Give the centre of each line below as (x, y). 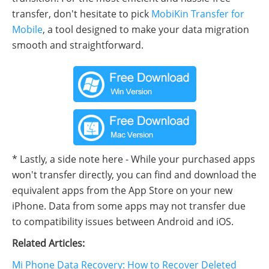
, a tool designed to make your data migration (146, 30)
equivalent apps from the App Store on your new (122, 191)
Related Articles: (48, 243)
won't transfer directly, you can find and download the (134, 175)
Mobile (27, 30)
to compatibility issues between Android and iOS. (123, 222)
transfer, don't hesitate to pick (82, 14)
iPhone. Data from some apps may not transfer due (129, 206)
